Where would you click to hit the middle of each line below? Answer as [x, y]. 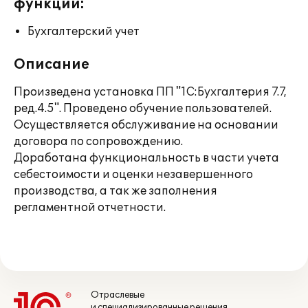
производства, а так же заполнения [115, 191]
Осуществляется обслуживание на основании [146, 125]
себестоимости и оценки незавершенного [133, 175]
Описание [52, 65]
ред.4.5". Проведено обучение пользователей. [143, 109]
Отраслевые [118, 295]
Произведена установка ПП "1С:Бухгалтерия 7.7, [150, 92]
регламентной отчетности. [90, 208]
